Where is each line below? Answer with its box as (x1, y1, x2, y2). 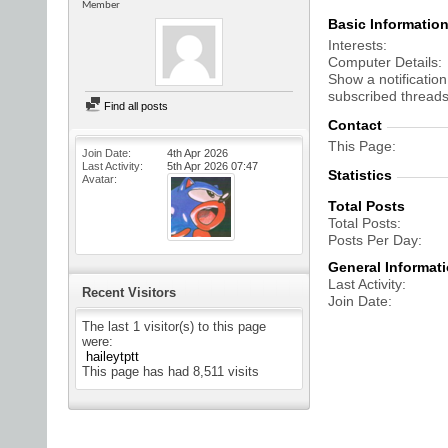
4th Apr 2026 (167, 147, 228, 159)
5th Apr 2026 (167, 160, 231, 172)
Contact (328, 117, 382, 133)
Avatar (82, 173, 114, 185)
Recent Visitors (82, 285, 176, 300)
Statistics (328, 167, 392, 183)
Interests (328, 37, 383, 53)
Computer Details (328, 54, 438, 70)
